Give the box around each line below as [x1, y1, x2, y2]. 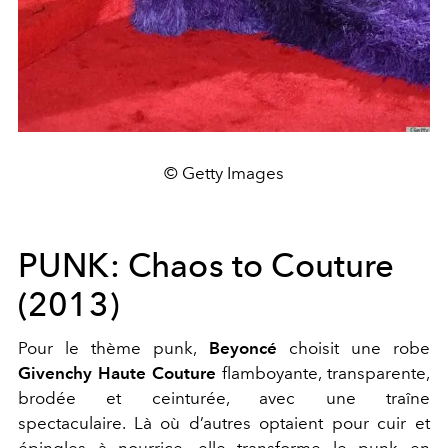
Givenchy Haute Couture [18, 363, 222, 384]
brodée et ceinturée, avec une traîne [18, 388, 430, 409]
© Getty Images [164, 163, 284, 184]
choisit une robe [276, 338, 431, 359]
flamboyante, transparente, [222, 363, 430, 384]
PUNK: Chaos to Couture [18, 246, 395, 286]
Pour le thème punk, [18, 338, 209, 359]
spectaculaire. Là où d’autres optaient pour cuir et [18, 413, 430, 434]
